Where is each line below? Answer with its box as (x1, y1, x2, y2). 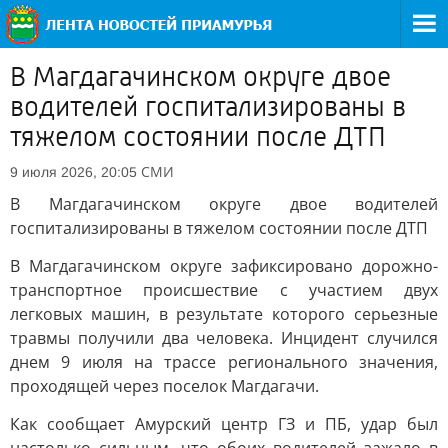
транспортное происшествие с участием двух (10, 279, 438, 301)
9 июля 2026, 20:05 (10, 164, 137, 180)
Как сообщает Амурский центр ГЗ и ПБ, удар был (10, 413, 438, 435)
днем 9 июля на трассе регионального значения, (10, 351, 438, 373)
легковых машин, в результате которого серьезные (10, 303, 438, 325)
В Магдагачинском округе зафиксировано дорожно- (10, 255, 438, 277)
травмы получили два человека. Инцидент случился (10, 327, 438, 349)
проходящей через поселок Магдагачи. (10, 375, 319, 397)
